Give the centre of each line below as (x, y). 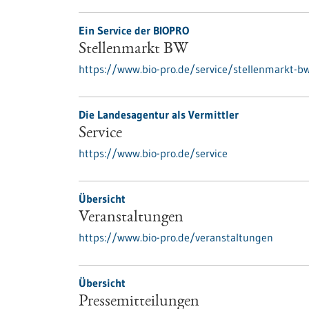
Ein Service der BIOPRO (134, 30)
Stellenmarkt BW (133, 50)
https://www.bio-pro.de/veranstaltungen (176, 237)
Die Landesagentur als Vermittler (159, 114)
